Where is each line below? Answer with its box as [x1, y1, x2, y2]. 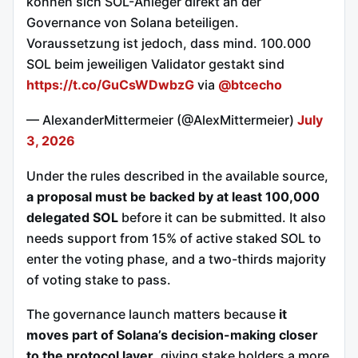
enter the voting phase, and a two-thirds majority [26, 250, 326, 267]
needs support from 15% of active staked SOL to [26, 229, 321, 246]
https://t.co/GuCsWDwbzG [26, 77, 194, 93]
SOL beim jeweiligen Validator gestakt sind [26, 56, 284, 73]
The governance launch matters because [26, 306, 276, 323]
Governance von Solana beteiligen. [26, 14, 239, 31]
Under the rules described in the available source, [26, 167, 328, 184]
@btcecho [218, 77, 282, 93]
